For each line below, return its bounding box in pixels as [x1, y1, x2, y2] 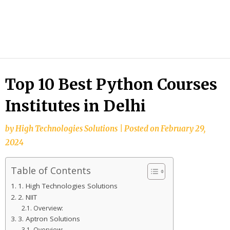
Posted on [124, 123, 161, 133]
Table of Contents [11, 164, 91, 177]
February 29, [161, 123, 205, 133]
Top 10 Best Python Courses [5, 74, 217, 94]
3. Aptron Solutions [17, 214, 80, 223]
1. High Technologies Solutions [17, 181, 118, 190]
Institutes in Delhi [5, 95, 146, 116]
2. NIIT [17, 192, 37, 202]
